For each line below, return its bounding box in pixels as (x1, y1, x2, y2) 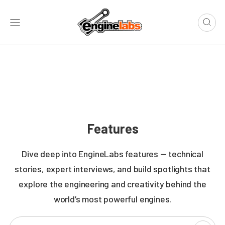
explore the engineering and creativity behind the (19, 178, 206, 190)
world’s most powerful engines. (53, 193, 172, 205)
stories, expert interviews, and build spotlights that (15, 163, 210, 175)
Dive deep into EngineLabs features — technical (22, 148, 203, 160)
